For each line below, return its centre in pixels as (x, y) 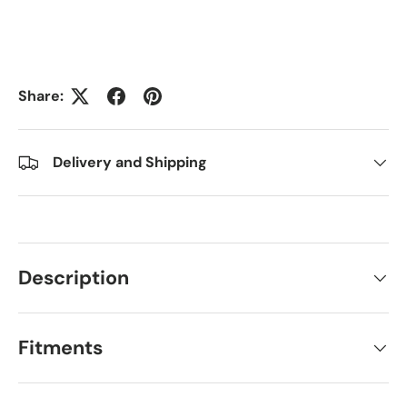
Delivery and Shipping (130, 163)
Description (74, 278)
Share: (41, 96)
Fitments (60, 347)
